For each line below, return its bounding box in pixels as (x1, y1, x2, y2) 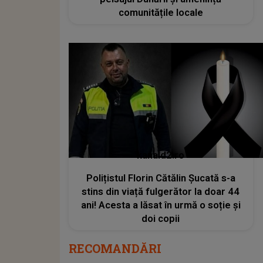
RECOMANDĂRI (69, 241, 161, 257)
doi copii (141, 213, 180, 225)
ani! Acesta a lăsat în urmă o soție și (80, 200, 241, 211)
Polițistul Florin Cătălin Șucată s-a (86, 173, 235, 184)
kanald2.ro (137, 150, 185, 161)
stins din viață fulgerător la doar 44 (82, 186, 240, 198)
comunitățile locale (118, 6, 203, 18)
